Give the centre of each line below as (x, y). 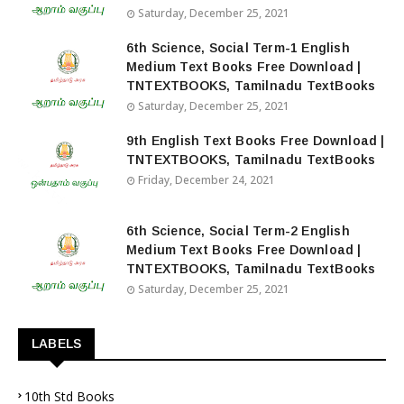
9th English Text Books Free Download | (256, 141)
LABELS (57, 344)
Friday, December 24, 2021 (207, 180)
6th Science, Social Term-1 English (238, 48)
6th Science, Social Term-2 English (238, 231)
